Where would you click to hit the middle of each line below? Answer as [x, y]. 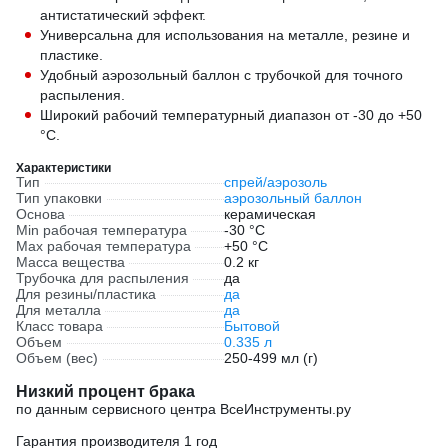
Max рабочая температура [103, 246]
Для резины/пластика [86, 294]
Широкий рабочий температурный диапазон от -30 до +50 [231, 115]
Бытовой [252, 326]
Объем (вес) [57, 358]
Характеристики [63, 167]
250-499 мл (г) [271, 358]
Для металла [58, 310]
